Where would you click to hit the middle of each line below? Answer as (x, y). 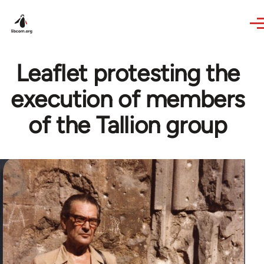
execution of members (128, 99)
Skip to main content (56, 8)
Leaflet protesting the (128, 73)
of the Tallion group (128, 125)
